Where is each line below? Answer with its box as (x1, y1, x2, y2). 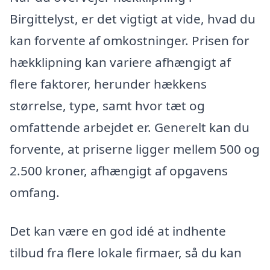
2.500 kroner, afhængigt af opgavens (10, 162, 228, 180)
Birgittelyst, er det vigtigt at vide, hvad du (10, 10, 256, 28)
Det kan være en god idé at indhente (10, 222, 226, 239)
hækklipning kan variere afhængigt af (10, 54, 231, 71)
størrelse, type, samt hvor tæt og (10, 97, 205, 115)
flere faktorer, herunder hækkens (10, 75, 207, 93)
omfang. (10, 184, 60, 201)
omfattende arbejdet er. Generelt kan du (10, 119, 250, 136)
